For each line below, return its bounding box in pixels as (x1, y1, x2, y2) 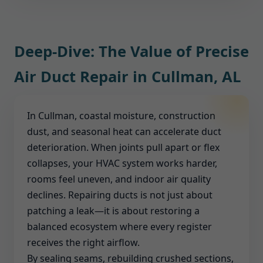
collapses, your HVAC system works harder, (27, 157, 217, 170)
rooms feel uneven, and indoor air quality (27, 173, 211, 186)
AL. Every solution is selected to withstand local (24, 18, 232, 31)
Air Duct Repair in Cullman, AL (14, 66, 241, 87)
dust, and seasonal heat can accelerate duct (27, 125, 221, 138)
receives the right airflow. (27, 236, 140, 249)
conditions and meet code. (24, 34, 142, 47)
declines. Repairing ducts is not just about (27, 188, 213, 201)
